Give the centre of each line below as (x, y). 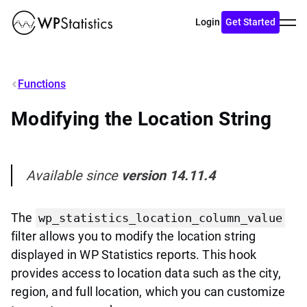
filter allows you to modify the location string (134, 236)
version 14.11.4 (168, 175)
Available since (74, 175)
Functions (42, 84)
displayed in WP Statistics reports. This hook (134, 254)
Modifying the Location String (142, 119)
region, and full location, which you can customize (148, 291)
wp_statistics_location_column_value (160, 218)
